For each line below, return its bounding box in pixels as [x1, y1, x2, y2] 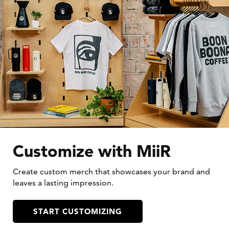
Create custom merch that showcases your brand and [13, 167, 210, 177]
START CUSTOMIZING [33, 206, 122, 216]
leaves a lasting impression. [13, 178, 113, 188]
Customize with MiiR [13, 141, 171, 162]
